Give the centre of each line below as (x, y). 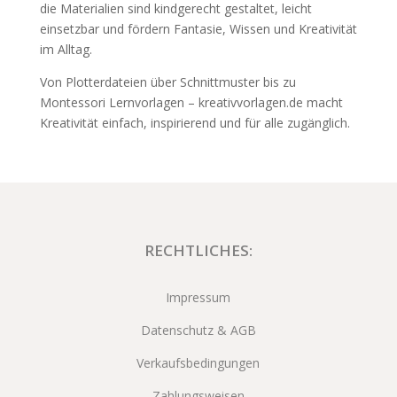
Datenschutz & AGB (198, 330)
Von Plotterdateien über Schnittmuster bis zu (167, 82)
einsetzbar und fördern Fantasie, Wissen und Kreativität (198, 28)
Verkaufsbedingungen (198, 362)
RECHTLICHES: (198, 250)
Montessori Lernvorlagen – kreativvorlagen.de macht (191, 102)
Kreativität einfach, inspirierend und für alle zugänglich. (195, 122)
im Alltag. (66, 49)
